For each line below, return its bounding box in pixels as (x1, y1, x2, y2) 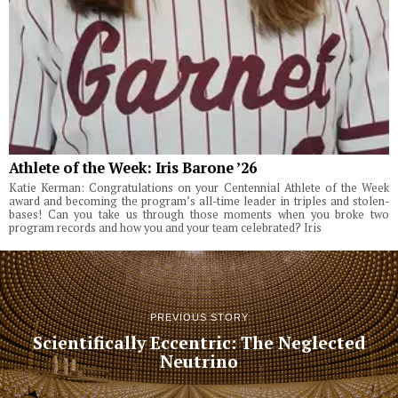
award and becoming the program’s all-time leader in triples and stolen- (9, 194, 389, 210)
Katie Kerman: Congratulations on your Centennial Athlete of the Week (9, 180, 389, 196)
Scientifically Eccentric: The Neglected (32, 330, 366, 354)
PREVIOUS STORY (149, 311, 249, 322)
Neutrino (160, 349, 238, 373)
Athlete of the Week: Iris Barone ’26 (9, 158, 257, 179)
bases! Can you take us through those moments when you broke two (9, 207, 389, 223)
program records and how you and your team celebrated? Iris (9, 220, 322, 236)
